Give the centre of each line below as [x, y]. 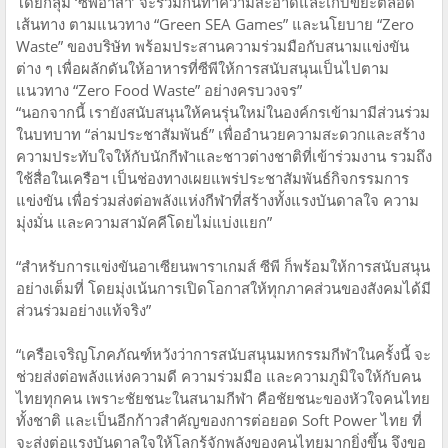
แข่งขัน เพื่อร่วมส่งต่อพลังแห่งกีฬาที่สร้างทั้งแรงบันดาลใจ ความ [217, 199]
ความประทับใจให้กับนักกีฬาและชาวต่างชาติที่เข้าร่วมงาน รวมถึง [224, 155]
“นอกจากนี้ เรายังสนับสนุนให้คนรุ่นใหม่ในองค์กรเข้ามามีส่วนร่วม [223, 111]
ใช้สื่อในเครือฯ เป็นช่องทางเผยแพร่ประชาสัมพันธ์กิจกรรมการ [212, 177]
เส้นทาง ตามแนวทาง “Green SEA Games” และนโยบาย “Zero [215, 23]
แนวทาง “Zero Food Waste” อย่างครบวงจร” [159, 89]
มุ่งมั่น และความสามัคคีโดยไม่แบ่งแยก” [144, 221]
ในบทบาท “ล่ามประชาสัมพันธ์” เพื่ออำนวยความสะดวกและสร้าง [220, 133]
